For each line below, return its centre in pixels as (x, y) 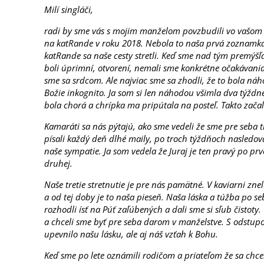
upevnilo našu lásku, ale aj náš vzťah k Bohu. (131, 234)
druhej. (59, 163)
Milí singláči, (69, 9)
